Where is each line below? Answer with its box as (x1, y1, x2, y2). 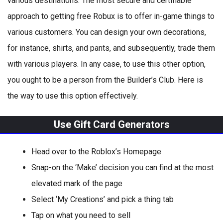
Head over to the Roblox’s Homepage (31, 147, 161, 156)
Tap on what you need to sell (31, 211, 130, 220)
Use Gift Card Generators (53, 118, 170, 130)
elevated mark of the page (31, 179, 122, 188)
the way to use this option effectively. (7, 91, 138, 101)
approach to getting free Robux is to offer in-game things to (7, 11, 215, 21)
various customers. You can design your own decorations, (7, 27, 206, 37)
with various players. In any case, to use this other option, (7, 59, 206, 69)
